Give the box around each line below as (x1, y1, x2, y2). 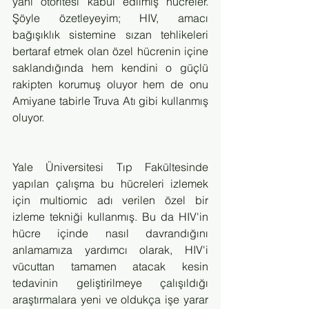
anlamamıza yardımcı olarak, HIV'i (12, 243, 208, 257)
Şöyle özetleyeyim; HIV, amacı (12, 11, 208, 25)
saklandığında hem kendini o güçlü (12, 61, 208, 74)
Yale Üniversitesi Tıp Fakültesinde (12, 160, 208, 174)
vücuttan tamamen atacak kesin (12, 259, 208, 273)
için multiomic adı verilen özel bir (12, 193, 208, 207)
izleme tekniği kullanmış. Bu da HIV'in (12, 210, 208, 223)
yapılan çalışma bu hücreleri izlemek (12, 177, 208, 190)
